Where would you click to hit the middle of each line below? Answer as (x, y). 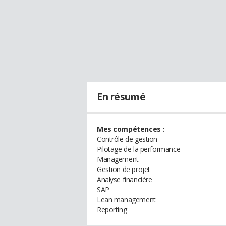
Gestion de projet (124, 169)
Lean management (126, 200)
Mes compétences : (131, 129)
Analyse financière (125, 179)
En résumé (121, 97)
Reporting (112, 210)
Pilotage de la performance (139, 149)
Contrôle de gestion (127, 139)
